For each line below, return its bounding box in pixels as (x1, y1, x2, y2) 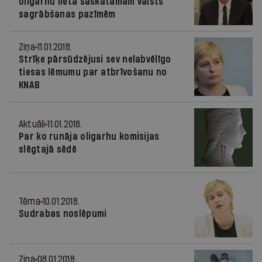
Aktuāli (19, 119, 46, 129)
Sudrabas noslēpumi (19, 209, 107, 219)
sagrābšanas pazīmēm (19, 9, 116, 19)
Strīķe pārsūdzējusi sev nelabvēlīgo (19, 54, 171, 64)
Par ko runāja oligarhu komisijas (19, 132, 160, 142)
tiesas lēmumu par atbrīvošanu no (19, 67, 167, 77)
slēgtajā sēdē (19, 144, 77, 154)
